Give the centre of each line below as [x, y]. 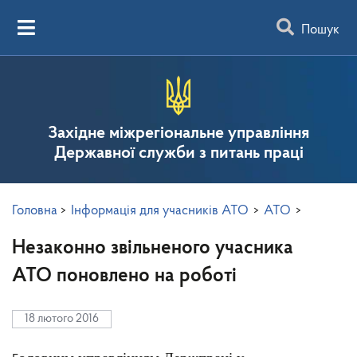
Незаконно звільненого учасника [153, 248]
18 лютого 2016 [62, 319]
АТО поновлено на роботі [124, 276]
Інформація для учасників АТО [160, 211]
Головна [35, 211]
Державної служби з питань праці [178, 153]
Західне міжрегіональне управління [178, 133]
